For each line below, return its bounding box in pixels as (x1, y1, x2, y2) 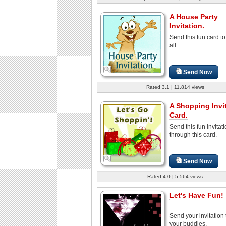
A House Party (169, 12, 218, 21)
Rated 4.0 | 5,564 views (147, 173, 203, 179)
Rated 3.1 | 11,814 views (146, 84, 204, 90)
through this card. (169, 131, 217, 138)
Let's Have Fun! (169, 191, 223, 199)
